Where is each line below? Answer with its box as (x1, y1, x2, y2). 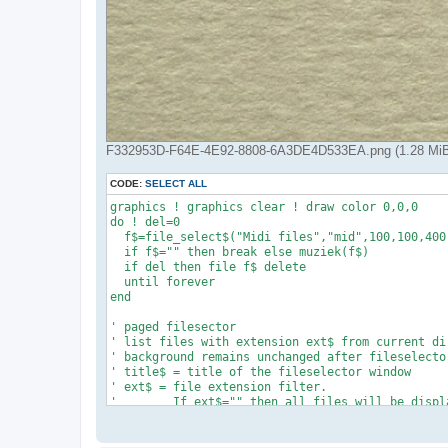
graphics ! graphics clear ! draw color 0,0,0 (110, 200, 418, 215)
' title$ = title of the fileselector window (110, 365, 411, 380)
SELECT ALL (145, 178, 207, 190)
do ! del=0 (110, 215, 180, 230)
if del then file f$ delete (110, 260, 306, 275)
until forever (110, 275, 215, 290)
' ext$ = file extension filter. (110, 380, 327, 395)
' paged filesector (110, 320, 236, 335)
